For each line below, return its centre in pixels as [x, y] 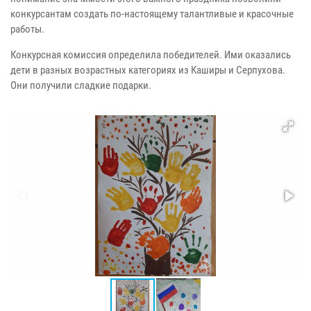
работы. [27, 30]
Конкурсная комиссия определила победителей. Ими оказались [151, 55]
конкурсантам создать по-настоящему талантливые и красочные [152, 14]
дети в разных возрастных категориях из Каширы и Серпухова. [148, 70]
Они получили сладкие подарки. [81, 86]
